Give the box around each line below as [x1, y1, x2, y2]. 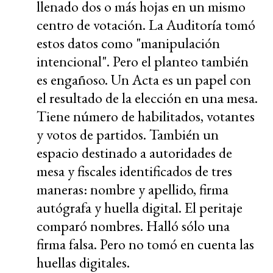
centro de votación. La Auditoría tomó [37, 15, 255, 34]
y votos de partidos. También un [37, 124, 219, 144]
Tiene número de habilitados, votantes [37, 106, 255, 126]
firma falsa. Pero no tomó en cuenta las [37, 234, 254, 253]
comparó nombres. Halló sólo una [37, 216, 230, 235]
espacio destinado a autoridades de [37, 143, 232, 162]
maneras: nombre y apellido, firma [37, 179, 229, 199]
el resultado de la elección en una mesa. [37, 88, 258, 107]
